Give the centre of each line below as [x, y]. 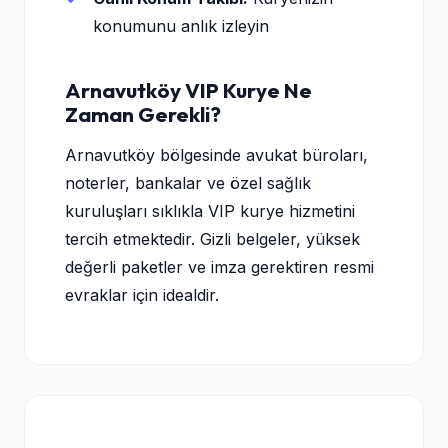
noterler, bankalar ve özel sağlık [188, 183]
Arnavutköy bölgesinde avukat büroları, [216, 155]
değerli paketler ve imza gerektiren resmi [219, 267]
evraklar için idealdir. [142, 295]
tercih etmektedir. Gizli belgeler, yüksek [212, 239]
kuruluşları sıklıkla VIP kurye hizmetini [210, 211]
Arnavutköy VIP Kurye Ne [188, 90]
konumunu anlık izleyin [181, 26]
